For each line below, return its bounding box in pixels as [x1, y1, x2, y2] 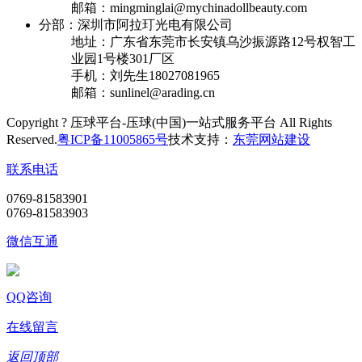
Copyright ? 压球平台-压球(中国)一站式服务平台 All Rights [6, 115, 332, 129]
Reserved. [6, 132, 57, 146]
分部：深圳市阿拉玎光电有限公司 [39, 17, 233, 32]
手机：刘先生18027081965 [71, 68, 220, 82]
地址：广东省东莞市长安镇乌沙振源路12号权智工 [71, 34, 356, 48]
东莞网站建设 [233, 132, 310, 146]
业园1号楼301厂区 [71, 51, 175, 65]
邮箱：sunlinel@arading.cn [71, 85, 215, 99]
